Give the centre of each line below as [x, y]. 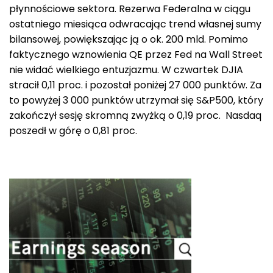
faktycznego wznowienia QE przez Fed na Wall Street [136, 54]
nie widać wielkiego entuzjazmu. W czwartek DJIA [126, 69]
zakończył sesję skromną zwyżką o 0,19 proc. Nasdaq [135, 115]
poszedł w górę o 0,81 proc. [73, 130]
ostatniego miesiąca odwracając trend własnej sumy [135, 24]
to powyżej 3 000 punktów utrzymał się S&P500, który [136, 100]
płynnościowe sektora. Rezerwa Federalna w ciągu [130, 9]
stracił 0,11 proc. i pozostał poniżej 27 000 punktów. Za [135, 85]
